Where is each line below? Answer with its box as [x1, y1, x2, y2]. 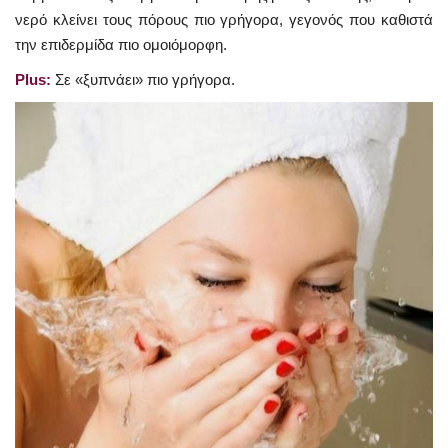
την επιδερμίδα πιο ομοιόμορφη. [15, 35, 227, 53]
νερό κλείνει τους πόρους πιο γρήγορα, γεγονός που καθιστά [15, 10, 433, 28]
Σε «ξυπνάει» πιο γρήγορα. [51, 70, 235, 88]
